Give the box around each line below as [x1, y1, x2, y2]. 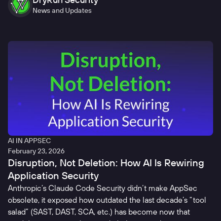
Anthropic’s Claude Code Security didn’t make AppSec [8, 183, 197, 193]
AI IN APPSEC [8, 136, 51, 146]
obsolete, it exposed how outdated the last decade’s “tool [8, 195, 206, 205]
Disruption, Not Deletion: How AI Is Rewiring [8, 156, 204, 169]
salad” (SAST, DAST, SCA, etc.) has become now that [8, 207, 190, 217]
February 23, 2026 [8, 147, 65, 156]
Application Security [8, 169, 99, 182]
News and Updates [33, 6, 92, 15]
